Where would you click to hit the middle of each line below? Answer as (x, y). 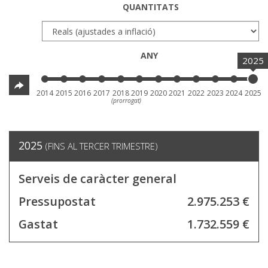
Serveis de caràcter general (98, 179)
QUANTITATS (150, 7)
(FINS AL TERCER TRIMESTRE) (101, 146)
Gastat (38, 224)
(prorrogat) (126, 101)
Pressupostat (57, 202)
